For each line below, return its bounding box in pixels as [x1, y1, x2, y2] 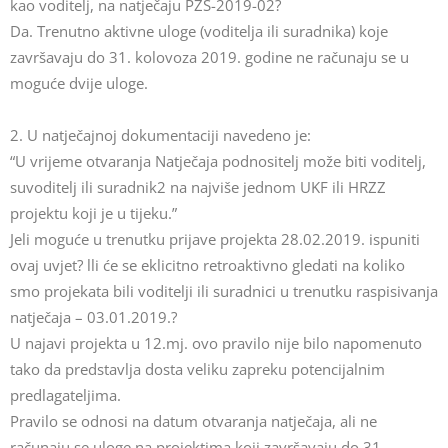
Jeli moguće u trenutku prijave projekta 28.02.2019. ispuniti [10, 229, 420, 249]
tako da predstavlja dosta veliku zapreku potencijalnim [10, 359, 385, 379]
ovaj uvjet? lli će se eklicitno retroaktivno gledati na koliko [10, 255, 405, 275]
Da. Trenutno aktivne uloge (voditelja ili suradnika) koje [10, 21, 388, 41]
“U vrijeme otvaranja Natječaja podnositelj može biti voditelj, [10, 151, 426, 171]
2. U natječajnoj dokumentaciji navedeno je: [10, 125, 319, 145]
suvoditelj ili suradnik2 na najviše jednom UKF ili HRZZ [10, 177, 386, 197]
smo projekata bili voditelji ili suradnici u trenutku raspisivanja [10, 281, 438, 301]
